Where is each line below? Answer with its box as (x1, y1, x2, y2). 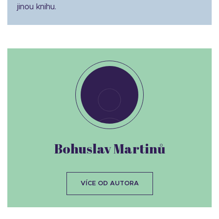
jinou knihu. (17, 3, 56, 11)
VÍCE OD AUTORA (80, 180, 139, 187)
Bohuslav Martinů (54, 139, 165, 157)
